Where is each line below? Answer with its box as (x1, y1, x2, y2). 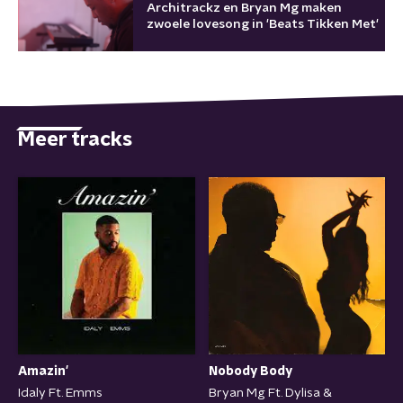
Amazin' (18, 364, 68, 378)
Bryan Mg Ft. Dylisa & (208, 386, 332, 399)
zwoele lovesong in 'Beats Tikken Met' (252, 18, 379, 31)
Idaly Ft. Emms (18, 386, 103, 399)
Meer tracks (18, 129, 132, 149)
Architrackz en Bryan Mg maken (147, 2, 342, 14)
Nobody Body (208, 364, 292, 378)
